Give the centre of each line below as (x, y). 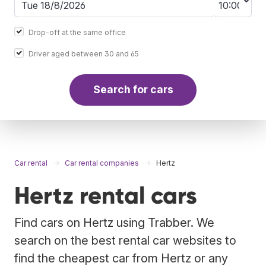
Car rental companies (102, 163)
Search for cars (133, 90)
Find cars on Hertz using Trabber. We (114, 222)
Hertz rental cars (106, 195)
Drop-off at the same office (77, 32)
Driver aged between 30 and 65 (84, 53)
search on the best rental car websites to (125, 240)
